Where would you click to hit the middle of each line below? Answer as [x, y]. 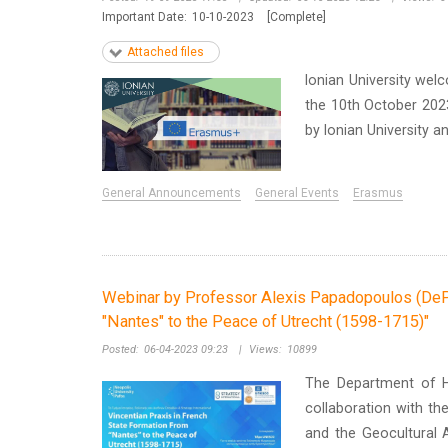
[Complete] [296, 16]
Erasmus [378, 193]
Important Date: [144, 16]
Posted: [120, 350]
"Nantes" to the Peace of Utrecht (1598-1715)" [265, 322]
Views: [265, 350]
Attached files [165, 51]
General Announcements [171, 193]
